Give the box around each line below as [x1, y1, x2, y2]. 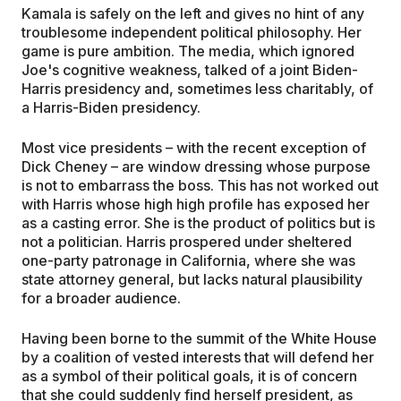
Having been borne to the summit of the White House [21, 329, 377, 348]
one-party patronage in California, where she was [21, 252, 355, 270]
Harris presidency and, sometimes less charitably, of [21, 80, 373, 98]
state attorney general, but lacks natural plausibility [21, 270, 363, 289]
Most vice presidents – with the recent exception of [21, 139, 366, 158]
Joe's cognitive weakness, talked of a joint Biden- [21, 61, 358, 80]
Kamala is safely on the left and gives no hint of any [21, 4, 364, 23]
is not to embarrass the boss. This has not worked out [21, 176, 379, 195]
